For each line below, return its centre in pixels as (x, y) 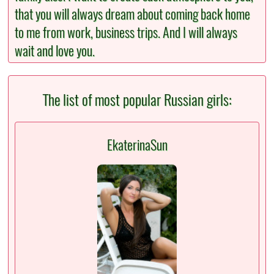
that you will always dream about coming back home (133, 14)
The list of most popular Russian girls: (137, 100)
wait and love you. (55, 51)
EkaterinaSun (137, 145)
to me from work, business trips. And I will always (126, 33)
